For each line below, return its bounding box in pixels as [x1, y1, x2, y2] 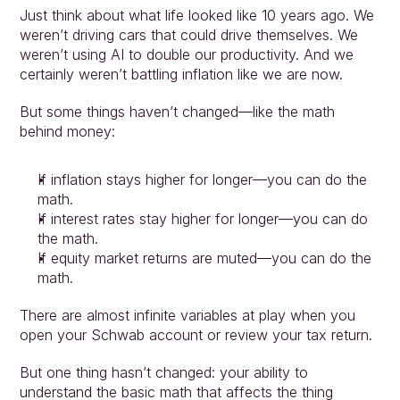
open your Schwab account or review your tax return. [19, 325, 372, 344]
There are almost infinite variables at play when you [19, 305, 355, 324]
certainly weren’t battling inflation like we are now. [19, 64, 343, 83]
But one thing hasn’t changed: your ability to [19, 362, 308, 381]
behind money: [19, 121, 115, 140]
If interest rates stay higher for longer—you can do [37, 209, 368, 228]
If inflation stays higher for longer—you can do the [37, 170, 367, 188]
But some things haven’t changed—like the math [19, 102, 335, 121]
